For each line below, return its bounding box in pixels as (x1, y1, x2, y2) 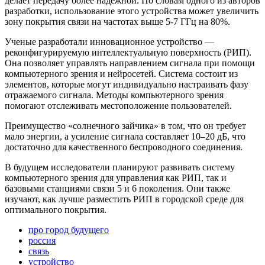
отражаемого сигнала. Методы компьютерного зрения (5, 89, 224, 100)
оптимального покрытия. (5, 204, 106, 215)
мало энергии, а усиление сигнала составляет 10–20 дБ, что (5, 131, 245, 141)
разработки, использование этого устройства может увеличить (5, 5, 258, 16)
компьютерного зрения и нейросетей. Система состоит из (5, 68, 238, 79)
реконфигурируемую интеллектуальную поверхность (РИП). (5, 47, 251, 57)
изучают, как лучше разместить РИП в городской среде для (5, 193, 244, 204)
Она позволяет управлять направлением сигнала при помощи (5, 57, 255, 68)
